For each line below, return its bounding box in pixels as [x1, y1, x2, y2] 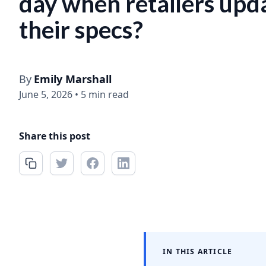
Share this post [19, 129, 90, 142]
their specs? [19, 15, 143, 44]
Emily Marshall [34, 72, 112, 86]
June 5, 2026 [19, 88, 72, 101]
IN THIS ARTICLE [163, 246, 233, 256]
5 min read [81, 88, 129, 101]
